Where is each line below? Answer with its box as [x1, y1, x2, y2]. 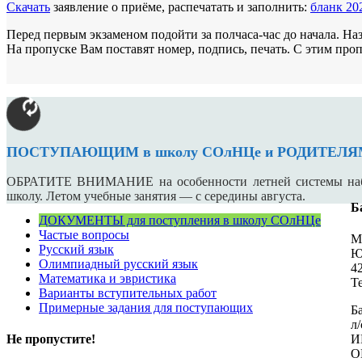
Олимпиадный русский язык [39, 256, 198, 271]
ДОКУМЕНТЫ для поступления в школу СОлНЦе [39, 213, 321, 227]
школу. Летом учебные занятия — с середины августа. [6, 188, 305, 203]
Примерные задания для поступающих [39, 300, 253, 314]
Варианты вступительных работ [39, 285, 217, 300]
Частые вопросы [39, 227, 129, 242]
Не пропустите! [6, 331, 95, 346]
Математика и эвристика [39, 271, 176, 285]
